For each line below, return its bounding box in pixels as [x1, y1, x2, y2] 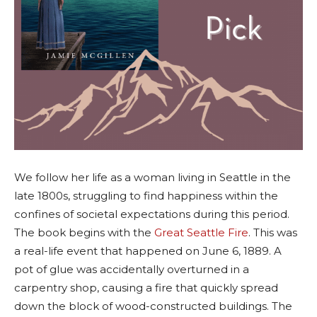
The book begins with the [14, 225, 154, 239]
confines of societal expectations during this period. [14, 207, 289, 221]
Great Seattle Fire [154, 225, 248, 239]
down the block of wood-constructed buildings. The [14, 299, 292, 313]
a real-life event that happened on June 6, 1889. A [14, 243, 282, 258]
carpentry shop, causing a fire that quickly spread [14, 280, 278, 294]
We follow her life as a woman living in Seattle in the [14, 170, 291, 184]
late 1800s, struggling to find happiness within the [14, 188, 278, 202]
